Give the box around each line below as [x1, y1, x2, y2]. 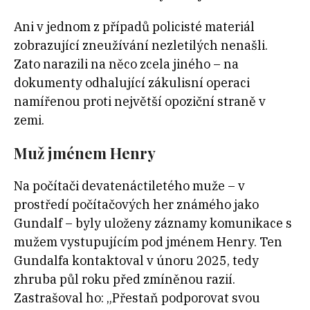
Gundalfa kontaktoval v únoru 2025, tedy [14, 253, 259, 269]
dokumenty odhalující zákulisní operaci [14, 75, 250, 91]
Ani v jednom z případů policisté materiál [14, 19, 255, 35]
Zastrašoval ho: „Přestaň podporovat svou [14, 290, 260, 307]
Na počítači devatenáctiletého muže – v [14, 178, 245, 194]
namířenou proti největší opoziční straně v [14, 93, 266, 110]
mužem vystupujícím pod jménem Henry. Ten [14, 234, 282, 250]
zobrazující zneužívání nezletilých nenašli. [14, 37, 268, 54]
